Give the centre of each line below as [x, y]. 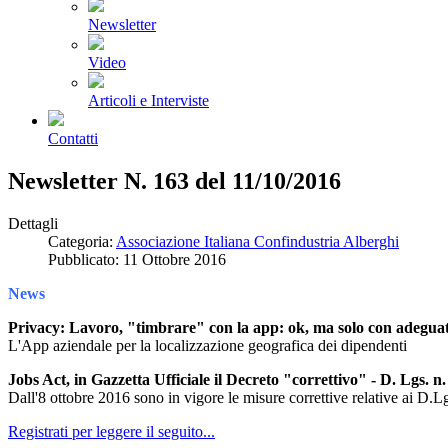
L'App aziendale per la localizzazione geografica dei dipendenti [207, 345]
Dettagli [33, 223]
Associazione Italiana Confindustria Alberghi [257, 241]
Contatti [73, 138]
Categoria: [82, 241]
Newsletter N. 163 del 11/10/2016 [174, 180]
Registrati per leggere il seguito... [111, 431]
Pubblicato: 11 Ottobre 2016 [137, 259]
